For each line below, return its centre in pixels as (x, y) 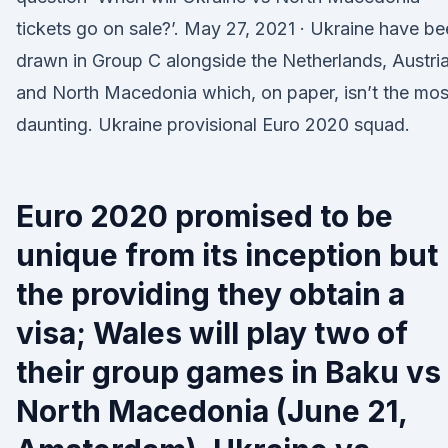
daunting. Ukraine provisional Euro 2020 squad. (213, 124)
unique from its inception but (227, 255)
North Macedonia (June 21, (211, 411)
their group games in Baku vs (228, 372)
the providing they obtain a (210, 294)
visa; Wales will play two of (212, 333)
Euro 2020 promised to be (204, 216)
